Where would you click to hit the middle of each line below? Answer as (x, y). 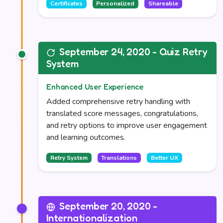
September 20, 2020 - (109, 206)
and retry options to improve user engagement (127, 125)
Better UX (164, 158)
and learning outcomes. (86, 137)
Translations (119, 158)
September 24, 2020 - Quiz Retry (133, 52)
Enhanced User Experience (95, 87)
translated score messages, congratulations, (122, 113)
